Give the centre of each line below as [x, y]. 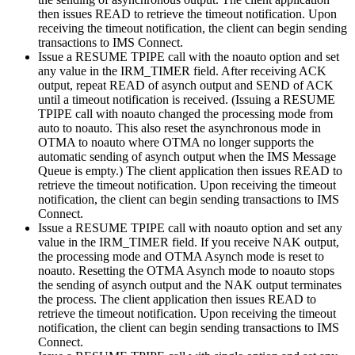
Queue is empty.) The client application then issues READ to [190, 170]
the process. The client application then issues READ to [177, 299]
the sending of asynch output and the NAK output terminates [190, 284]
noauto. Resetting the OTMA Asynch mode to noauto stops [186, 270]
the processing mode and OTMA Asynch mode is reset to [181, 256]
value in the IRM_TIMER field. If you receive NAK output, [189, 242]
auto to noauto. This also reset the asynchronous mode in [179, 128]
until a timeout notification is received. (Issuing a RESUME [187, 99]
